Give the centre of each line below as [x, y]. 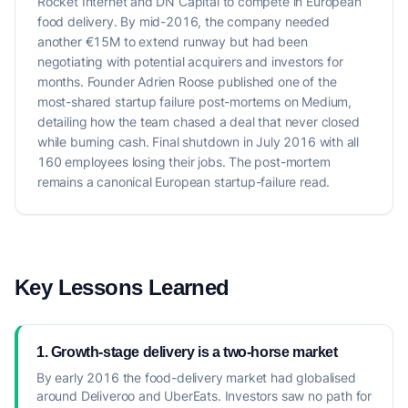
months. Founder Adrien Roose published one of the [187, 82]
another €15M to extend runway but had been [173, 41]
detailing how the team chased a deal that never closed [199, 122]
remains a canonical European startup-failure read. [184, 182]
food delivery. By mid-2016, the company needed [184, 21]
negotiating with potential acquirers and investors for [190, 61]
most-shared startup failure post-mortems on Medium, [195, 102]
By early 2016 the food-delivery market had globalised [196, 377]
